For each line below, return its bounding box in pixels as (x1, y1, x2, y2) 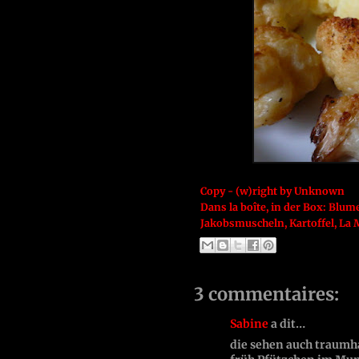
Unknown (294, 185, 345, 198)
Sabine (230, 316, 268, 331)
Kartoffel (289, 217, 334, 230)
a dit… (268, 316, 305, 331)
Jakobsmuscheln (200, 217, 284, 230)
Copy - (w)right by (200, 185, 294, 198)
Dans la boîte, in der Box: (200, 201, 329, 214)
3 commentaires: (194, 282, 339, 305)
